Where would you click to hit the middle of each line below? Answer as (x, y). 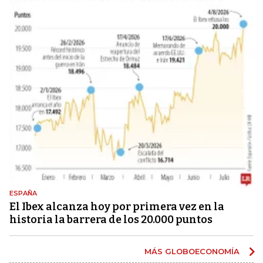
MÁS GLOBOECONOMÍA (193, 251)
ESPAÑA (23, 193)
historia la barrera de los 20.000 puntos (111, 219)
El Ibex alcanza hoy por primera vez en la (117, 206)
